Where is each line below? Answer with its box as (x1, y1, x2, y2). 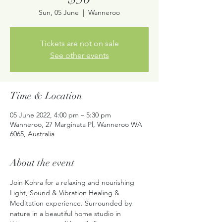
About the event (10, 157, 74, 169)
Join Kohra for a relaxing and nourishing (10, 178, 136, 187)
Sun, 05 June (39, 8, 79, 17)
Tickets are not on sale (40, 39, 119, 48)
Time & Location (10, 90, 82, 102)
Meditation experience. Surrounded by (10, 199, 134, 208)
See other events (50, 51, 109, 60)
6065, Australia (10, 129, 55, 138)
